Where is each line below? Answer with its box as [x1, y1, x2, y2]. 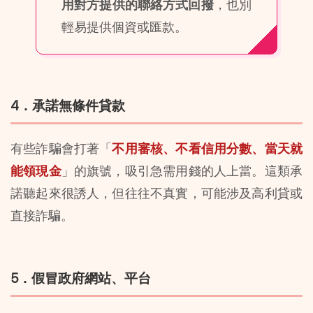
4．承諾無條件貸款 [10, 97, 125, 114]
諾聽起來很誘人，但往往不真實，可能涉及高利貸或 [10, 185, 303, 201]
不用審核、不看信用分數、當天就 [112, 140, 303, 156]
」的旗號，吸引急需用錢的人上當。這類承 [61, 163, 303, 178]
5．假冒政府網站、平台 [10, 270, 151, 286]
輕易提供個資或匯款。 [61, 19, 187, 34]
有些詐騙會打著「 [10, 140, 112, 156]
